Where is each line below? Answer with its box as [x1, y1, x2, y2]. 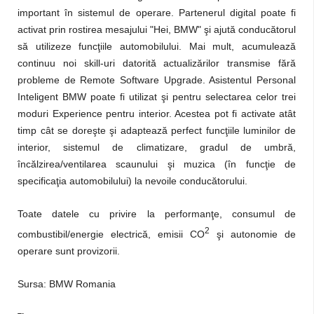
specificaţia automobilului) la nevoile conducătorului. [18, 175, 247, 186]
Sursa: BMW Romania [18, 278, 116, 289]
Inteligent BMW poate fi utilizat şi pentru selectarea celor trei [18, 91, 296, 102]
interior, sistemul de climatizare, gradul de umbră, [18, 142, 296, 153]
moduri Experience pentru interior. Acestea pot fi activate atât [18, 108, 296, 119]
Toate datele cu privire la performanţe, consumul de [18, 208, 296, 219]
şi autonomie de [210, 228, 296, 240]
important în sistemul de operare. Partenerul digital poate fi [18, 7, 296, 18]
